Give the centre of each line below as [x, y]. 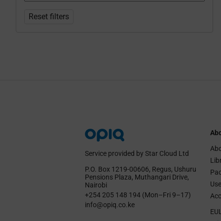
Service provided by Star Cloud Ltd [137, 153]
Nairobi [96, 185]
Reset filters [49, 17]
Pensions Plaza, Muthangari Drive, [137, 177]
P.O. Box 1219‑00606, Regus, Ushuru [140, 169]
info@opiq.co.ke [110, 204]
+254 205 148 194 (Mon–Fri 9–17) [138, 195]
